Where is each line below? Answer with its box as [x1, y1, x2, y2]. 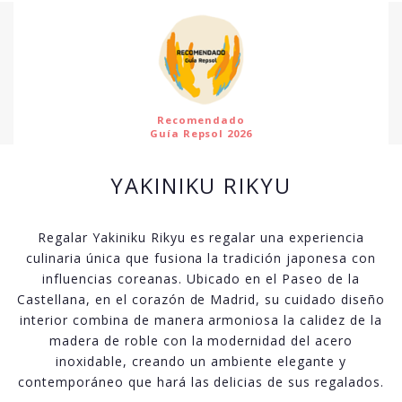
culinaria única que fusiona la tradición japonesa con [26, 249, 376, 267]
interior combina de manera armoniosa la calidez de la [20, 311, 382, 329]
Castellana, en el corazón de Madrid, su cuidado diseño [17, 291, 385, 309]
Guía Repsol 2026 [149, 127, 253, 141]
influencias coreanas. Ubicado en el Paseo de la [42, 270, 360, 288]
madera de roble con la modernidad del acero [48, 332, 354, 350]
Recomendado [156, 113, 246, 127]
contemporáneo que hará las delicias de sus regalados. [18, 373, 384, 391]
